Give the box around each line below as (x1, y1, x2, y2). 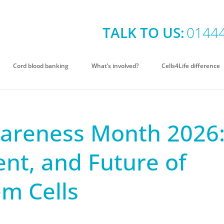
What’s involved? (91, 61, 138, 70)
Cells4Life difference (161, 61, 220, 70)
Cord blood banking (12, 61, 68, 70)
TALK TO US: (102, 22, 184, 42)
